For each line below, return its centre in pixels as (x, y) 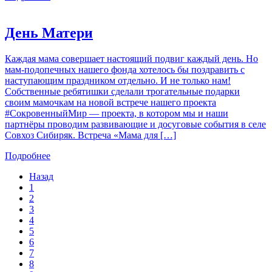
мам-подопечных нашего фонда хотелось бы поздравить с (125, 69)
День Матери (49, 33)
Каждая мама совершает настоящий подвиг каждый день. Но (131, 58)
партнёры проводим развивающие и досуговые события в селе (135, 124)
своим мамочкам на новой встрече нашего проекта (110, 102)
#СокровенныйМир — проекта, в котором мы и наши (117, 113)
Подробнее (28, 155)
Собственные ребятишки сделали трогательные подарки (122, 91)
